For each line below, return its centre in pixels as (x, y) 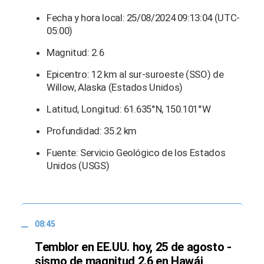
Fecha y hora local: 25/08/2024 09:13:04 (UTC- (143, 18)
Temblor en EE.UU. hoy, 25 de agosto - (133, 247)
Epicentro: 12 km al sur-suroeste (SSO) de (135, 75)
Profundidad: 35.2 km (92, 131)
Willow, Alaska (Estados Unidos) (115, 88)
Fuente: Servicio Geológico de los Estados (136, 153)
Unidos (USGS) (78, 166)
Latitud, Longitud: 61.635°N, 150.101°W (129, 109)
